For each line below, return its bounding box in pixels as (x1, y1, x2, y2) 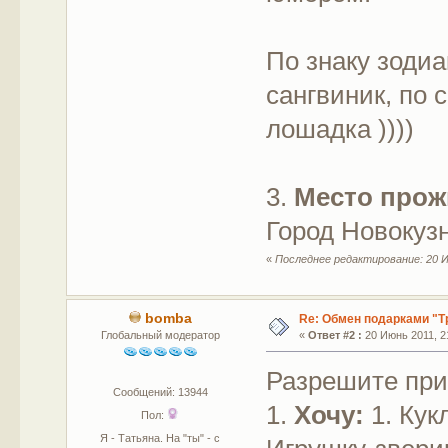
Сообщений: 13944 (112, 386, 208, 399)
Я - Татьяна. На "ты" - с (100, 432, 221, 445)
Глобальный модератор (100, 329, 220, 342)
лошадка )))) (266, 113, 415, 144)
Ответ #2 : (307, 329, 362, 342)
